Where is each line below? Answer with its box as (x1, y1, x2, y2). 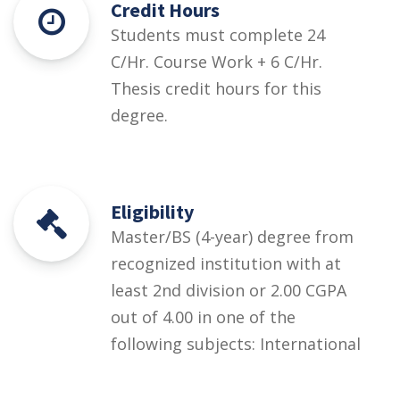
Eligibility (111, 199, 194, 225)
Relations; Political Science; (111, 360, 317, 382)
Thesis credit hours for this (111, 78, 321, 100)
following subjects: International (111, 333, 361, 355)
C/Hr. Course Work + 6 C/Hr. (111, 51, 322, 73)
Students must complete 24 (111, 24, 325, 46)
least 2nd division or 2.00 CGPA (111, 279, 346, 302)
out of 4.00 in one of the (111, 306, 296, 329)
